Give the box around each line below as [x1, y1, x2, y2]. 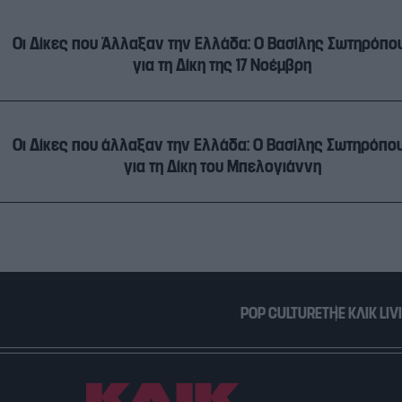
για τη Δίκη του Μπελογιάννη [123, 155, 321, 178]
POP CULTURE [240, 302, 322, 323]
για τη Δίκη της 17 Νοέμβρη [133, 54, 311, 76]
